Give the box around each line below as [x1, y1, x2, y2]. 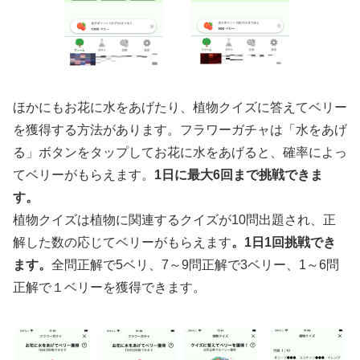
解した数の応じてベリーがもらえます [13, 235, 231, 250]
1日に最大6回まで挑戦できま [154, 168, 323, 182]
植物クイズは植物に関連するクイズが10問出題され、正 [13, 213, 336, 227]
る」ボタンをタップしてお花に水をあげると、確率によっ [13, 145, 347, 160]
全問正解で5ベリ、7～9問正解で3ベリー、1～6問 [51, 258, 339, 272]
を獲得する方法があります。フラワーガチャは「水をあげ [13, 123, 347, 137]
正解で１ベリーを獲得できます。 [13, 280, 206, 295]
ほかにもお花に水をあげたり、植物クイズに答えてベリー [13, 100, 347, 115]
